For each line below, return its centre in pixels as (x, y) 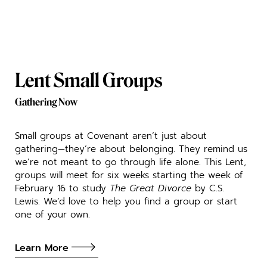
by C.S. (209, 188)
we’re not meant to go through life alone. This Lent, (131, 162)
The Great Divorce (152, 188)
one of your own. (52, 214)
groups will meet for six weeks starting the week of (129, 175)
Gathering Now (46, 102)
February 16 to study (62, 188)
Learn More (42, 248)
